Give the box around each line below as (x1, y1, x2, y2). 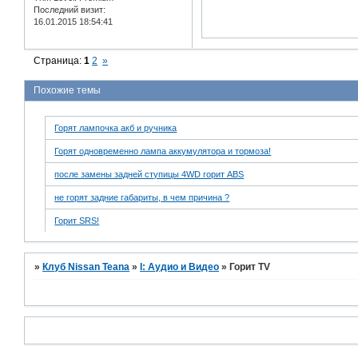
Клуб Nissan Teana (42, 261, 130, 273)
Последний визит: (34, 4, 105, 14)
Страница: (34, 54, 85, 66)
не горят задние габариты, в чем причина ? (54, 193, 230, 203)
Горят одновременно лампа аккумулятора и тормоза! (54, 146, 272, 157)
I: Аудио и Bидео (140, 261, 220, 273)
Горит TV (229, 261, 271, 273)
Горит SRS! (54, 216, 100, 226)
